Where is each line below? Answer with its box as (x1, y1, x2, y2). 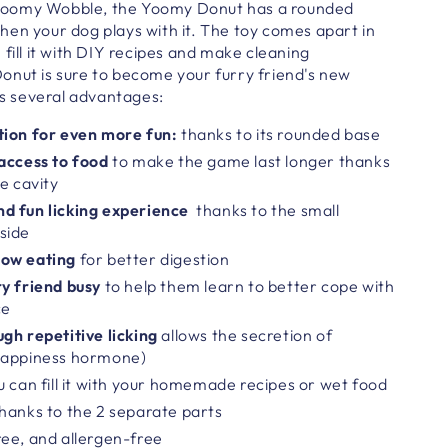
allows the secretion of (161, 324, 333, 345)
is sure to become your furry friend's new (37, 63, 352, 84)
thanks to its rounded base (177, 123, 381, 144)
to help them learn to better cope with (104, 275, 395, 296)
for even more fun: (31, 123, 178, 144)
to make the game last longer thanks (112, 150, 391, 171)
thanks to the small (196, 199, 340, 220)
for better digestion (79, 248, 230, 269)
